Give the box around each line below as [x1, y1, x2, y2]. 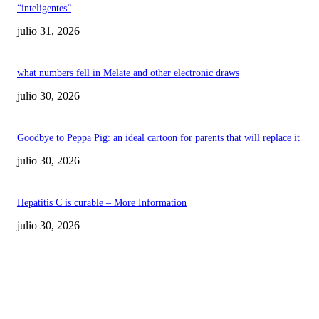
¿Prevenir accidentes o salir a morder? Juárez [17, 279, 292, 302]
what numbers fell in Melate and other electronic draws [17, 67, 239, 78]
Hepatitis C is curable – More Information [17, 197, 187, 208]
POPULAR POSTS [6, 235, 106, 250]
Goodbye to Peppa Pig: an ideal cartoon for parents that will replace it [17, 132, 300, 143]
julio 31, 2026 [17, 24, 80, 37]
